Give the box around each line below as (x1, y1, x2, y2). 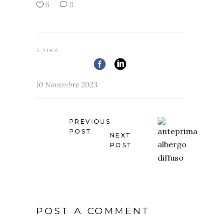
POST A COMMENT (36, 205, 151, 217)
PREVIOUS (69, 117, 111, 125)
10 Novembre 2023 (36, 80, 97, 89)
